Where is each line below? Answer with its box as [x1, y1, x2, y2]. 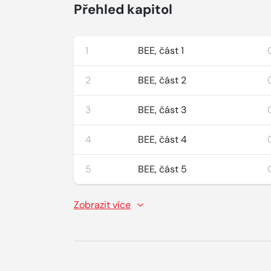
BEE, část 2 [138, 74, 187, 87]
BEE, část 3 [138, 103, 187, 116]
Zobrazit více [74, 198, 131, 211]
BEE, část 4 [138, 133, 188, 146]
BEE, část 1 [138, 44, 184, 57]
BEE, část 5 [138, 163, 188, 175]
